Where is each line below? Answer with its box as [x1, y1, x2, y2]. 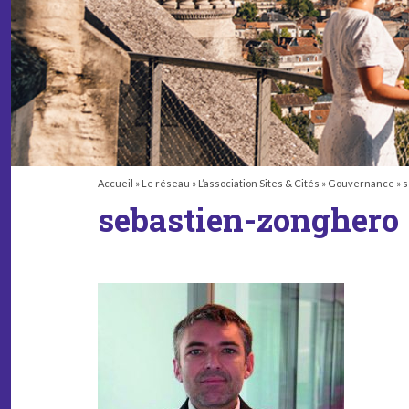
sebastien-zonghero [98, 198, 399, 240]
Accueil [98, 177, 133, 189]
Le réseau [142, 177, 190, 189]
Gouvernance [328, 177, 394, 189]
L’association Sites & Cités [198, 177, 320, 189]
